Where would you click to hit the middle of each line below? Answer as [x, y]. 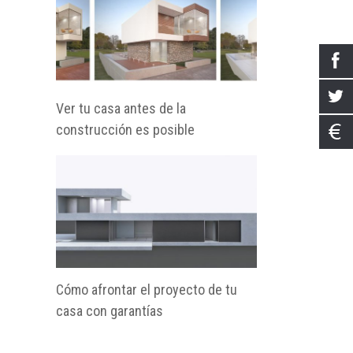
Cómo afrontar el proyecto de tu [147, 289]
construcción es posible [125, 129]
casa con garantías [110, 310]
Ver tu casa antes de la [121, 108]
